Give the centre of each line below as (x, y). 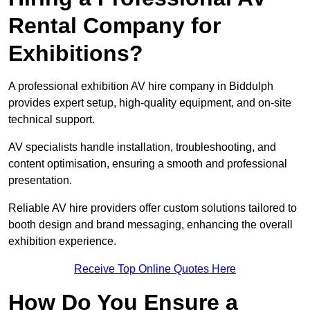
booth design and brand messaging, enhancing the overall (151, 225)
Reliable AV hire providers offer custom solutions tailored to (153, 208)
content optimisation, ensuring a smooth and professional (148, 164)
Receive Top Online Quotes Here (155, 269)
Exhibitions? (76, 54)
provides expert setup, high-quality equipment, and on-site (150, 103)
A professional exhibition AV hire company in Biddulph (141, 86)
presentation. (40, 181)
